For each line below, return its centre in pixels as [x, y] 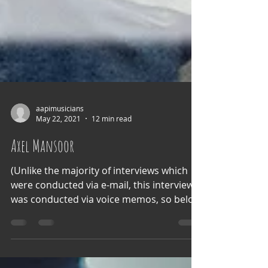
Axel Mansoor [42, 194]
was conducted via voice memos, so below [106, 247]
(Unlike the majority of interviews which [99, 218]
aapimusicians [60, 156]
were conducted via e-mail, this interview [102, 233]
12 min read [112, 166]
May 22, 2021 [58, 166]
